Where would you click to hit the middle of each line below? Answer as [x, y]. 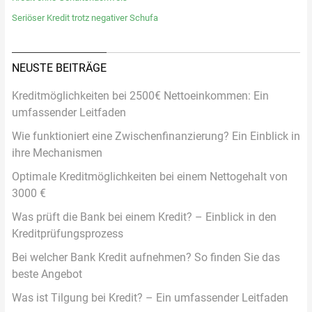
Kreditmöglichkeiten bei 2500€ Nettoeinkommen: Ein [140, 95]
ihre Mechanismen [57, 153]
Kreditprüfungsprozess [67, 233]
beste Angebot [47, 274]
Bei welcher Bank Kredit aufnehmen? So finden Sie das [146, 257]
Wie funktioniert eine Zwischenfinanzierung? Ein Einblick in [156, 136]
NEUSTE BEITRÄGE [59, 68]
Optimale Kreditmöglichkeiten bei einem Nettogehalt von [149, 176]
